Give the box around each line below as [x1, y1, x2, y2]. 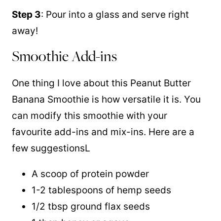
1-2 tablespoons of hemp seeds [32, 184, 171, 196]
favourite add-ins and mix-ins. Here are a [12, 126, 194, 138]
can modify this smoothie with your [12, 110, 167, 121]
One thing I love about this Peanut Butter [12, 77, 191, 89]
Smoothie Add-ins [12, 46, 117, 66]
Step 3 [12, 9, 41, 20]
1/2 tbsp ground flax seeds [32, 201, 150, 212]
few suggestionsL [12, 143, 90, 154]
